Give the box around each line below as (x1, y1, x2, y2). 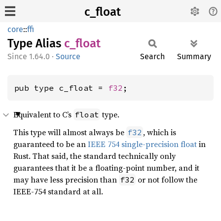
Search (140, 52, 165, 61)
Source (56, 52, 80, 61)
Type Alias (7, 37, 64, 50)
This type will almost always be (13, 127, 126, 138)
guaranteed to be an (13, 139, 88, 149)
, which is (143, 127, 176, 138)
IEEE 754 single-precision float (88, 139, 197, 149)
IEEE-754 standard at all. (13, 186, 103, 197)
